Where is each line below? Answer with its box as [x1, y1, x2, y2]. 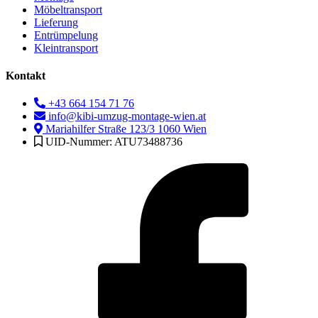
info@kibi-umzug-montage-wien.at [48, 110, 206, 123]
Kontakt [6, 70, 45, 82]
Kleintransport [34, 41, 98, 54]
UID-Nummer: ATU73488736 [45, 136, 182, 148]
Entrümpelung [34, 28, 98, 41]
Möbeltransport [34, 3, 102, 16]
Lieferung [34, 16, 78, 28]
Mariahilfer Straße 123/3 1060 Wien [45, 123, 207, 136]
